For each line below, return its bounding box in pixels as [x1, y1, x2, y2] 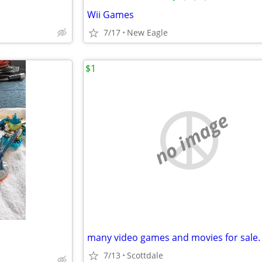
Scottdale [127, 250, 163, 261]
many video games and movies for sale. [87, 231, 260, 244]
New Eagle [127, 27, 168, 38]
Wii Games [87, 8, 134, 21]
